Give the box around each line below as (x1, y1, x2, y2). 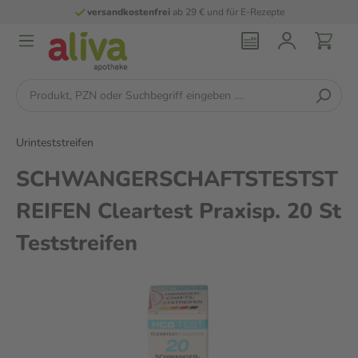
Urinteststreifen (16, 135, 93, 150)
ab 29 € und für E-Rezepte (169, 6, 284, 18)
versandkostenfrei (86, 6, 170, 18)
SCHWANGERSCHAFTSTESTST (16, 165, 338, 194)
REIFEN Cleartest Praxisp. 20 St (16, 197, 341, 226)
